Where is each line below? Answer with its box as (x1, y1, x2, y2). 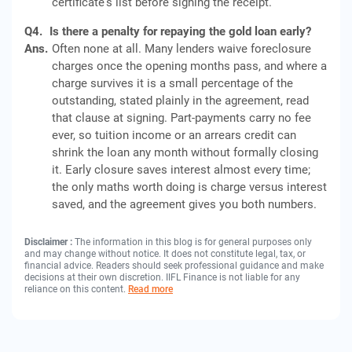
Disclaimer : (24, 236, 75, 247)
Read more (128, 284, 173, 295)
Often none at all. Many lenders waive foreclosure (52, 42, 311, 56)
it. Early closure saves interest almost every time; (52, 163, 310, 177)
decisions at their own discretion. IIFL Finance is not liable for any (24, 272, 300, 283)
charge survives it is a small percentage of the (52, 76, 293, 90)
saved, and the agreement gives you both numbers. (52, 197, 317, 211)
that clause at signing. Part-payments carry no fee (52, 111, 311, 125)
